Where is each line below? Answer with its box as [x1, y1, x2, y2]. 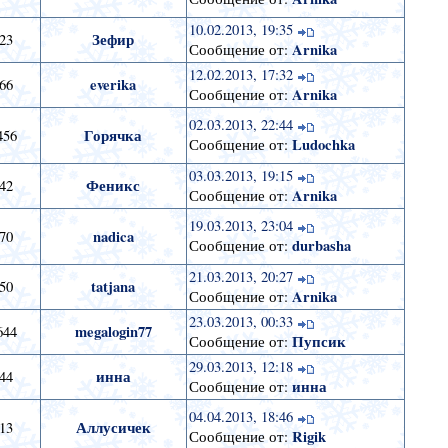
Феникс [86, 175, 141, 197]
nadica [92, 226, 134, 248]
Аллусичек [75, 417, 151, 439]
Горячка [84, 125, 143, 147]
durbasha [291, 235, 351, 257]
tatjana [91, 276, 136, 298]
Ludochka [291, 134, 355, 156]
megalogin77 [74, 321, 152, 343]
